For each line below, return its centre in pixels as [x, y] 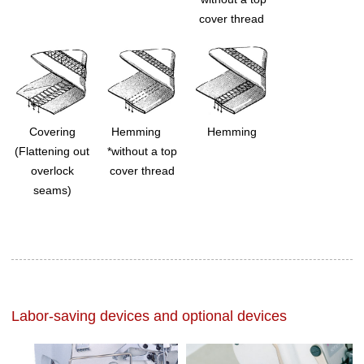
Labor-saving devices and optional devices [149, 316]
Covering [52, 131]
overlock [52, 170]
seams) [52, 190]
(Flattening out [52, 151]
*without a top [142, 151]
